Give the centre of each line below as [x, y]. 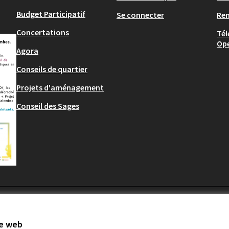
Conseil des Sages [48, 106]
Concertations [43, 32]
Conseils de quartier [52, 69]
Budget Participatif [51, 14]
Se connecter [140, 15]
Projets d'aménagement [60, 88]
